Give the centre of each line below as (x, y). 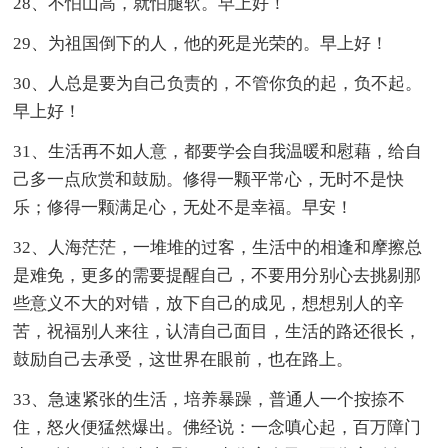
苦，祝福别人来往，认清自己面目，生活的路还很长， (217, 331)
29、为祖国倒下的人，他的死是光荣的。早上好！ (201, 43)
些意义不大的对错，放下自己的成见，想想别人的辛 (209, 303)
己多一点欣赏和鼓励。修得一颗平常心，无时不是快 (209, 179)
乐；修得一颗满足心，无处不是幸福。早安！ (183, 207)
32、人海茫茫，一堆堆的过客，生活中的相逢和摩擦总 (218, 247)
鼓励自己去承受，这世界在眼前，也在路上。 (183, 359)
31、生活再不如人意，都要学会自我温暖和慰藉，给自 (218, 151)
